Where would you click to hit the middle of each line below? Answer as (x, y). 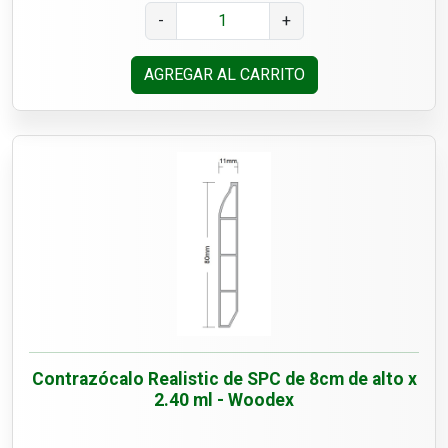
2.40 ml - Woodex (224, 400)
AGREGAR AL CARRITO (224, 75)
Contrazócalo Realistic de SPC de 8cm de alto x (224, 379)
